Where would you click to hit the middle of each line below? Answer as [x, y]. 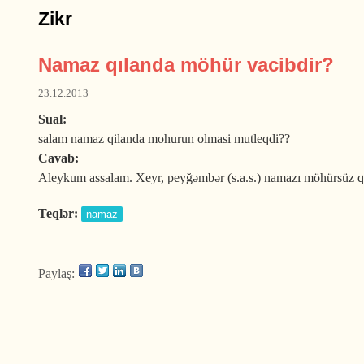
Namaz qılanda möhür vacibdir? [186, 65]
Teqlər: [60, 213]
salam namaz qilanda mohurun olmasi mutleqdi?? [164, 139]
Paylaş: [56, 273]
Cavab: [60, 158]
